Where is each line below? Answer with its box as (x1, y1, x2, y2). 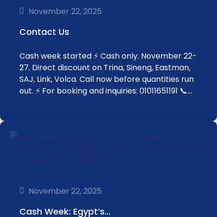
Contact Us (19, 26, 69, 38)
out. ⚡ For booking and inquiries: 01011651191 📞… (19, 85, 192, 96)
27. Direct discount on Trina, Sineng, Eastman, (19, 62, 190, 73)
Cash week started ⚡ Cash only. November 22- (19, 50, 197, 62)
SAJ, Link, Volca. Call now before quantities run (19, 74, 194, 85)
